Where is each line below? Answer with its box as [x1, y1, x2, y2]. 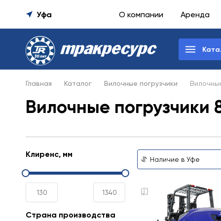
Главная [26, 79, 52, 87]
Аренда [181, 9, 210, 19]
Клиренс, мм [26, 149, 73, 159]
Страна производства [26, 210, 115, 220]
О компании [119, 9, 163, 19]
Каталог [64, 79, 92, 87]
